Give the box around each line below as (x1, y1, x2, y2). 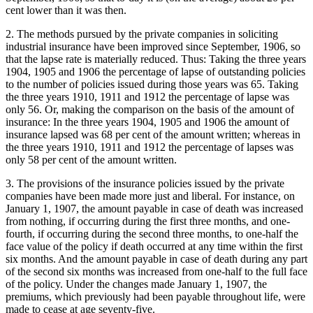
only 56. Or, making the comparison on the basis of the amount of (6, 103, 294, 115)
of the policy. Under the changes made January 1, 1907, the (6, 277, 267, 290)
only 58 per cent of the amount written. (6, 153, 177, 166)
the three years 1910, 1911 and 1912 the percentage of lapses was (6, 140, 293, 153)
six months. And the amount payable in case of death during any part (6, 252, 307, 265)
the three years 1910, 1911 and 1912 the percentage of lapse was (6, 90, 289, 103)
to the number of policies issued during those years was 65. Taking (6, 78, 298, 90)
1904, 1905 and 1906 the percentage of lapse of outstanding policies (6, 65, 305, 78)
